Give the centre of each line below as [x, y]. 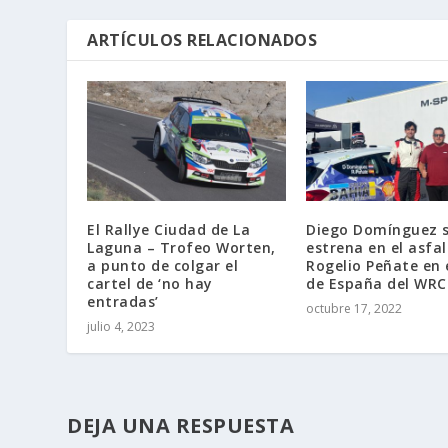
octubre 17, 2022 [354, 308]
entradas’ [123, 301]
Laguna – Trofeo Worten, [181, 247]
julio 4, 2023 [121, 326]
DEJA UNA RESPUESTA [181, 425]
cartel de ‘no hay [150, 283]
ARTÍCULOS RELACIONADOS [202, 40]
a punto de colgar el [163, 265]
